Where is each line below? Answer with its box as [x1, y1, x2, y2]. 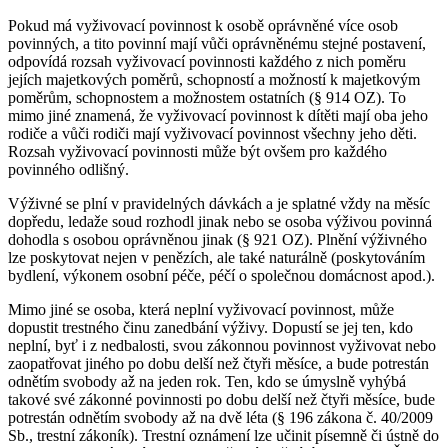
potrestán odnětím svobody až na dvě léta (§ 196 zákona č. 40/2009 [8, 408, 433, 426]
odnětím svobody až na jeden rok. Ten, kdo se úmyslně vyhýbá [8, 372, 406, 390]
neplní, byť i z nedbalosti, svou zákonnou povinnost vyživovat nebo [8, 336, 436, 354]
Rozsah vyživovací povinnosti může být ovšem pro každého [8, 142, 387, 160]
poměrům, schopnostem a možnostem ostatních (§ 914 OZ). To [8, 88, 406, 106]
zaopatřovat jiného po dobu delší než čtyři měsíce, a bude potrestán [8, 354, 429, 372]
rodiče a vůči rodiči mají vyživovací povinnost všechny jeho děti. [8, 124, 417, 142]
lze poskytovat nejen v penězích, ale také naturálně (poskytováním [8, 248, 425, 266]
